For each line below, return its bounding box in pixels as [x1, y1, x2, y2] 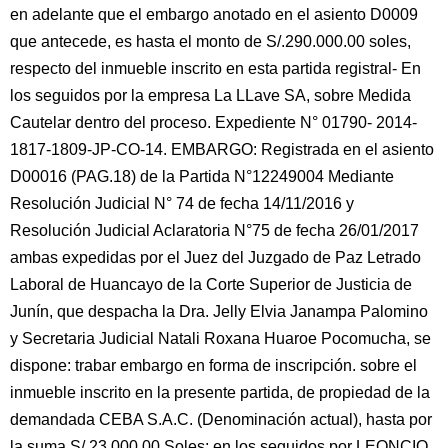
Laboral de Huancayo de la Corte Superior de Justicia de [10, 276, 412, 293]
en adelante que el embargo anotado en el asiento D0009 [10, 6, 418, 23]
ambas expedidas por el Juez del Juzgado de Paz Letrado [10, 249, 421, 266]
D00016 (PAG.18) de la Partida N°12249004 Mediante [10, 168, 394, 185]
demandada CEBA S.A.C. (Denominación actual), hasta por [10, 411, 432, 428]
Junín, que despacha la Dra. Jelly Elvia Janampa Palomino [10, 303, 428, 320]
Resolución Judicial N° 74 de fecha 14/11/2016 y [10, 195, 354, 212]
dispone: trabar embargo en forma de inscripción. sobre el [10, 357, 417, 374]
